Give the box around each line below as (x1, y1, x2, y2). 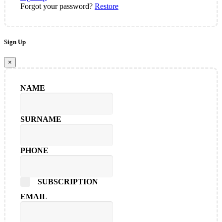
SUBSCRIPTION (38, 177, 98, 186)
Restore (95, 1, 118, 10)
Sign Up (4, 38, 26, 46)
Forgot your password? (20, 1, 95, 10)
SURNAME (20, 114, 61, 123)
